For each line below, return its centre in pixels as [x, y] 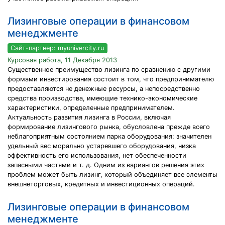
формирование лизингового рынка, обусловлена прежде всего [109, 127]
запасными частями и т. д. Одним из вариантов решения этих [106, 165]
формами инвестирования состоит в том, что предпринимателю [111, 79]
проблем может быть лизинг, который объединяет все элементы [113, 175]
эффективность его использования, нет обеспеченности [97, 156]
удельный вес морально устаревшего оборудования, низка [102, 146]
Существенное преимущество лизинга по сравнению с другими [109, 70]
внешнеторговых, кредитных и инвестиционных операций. [101, 184]
